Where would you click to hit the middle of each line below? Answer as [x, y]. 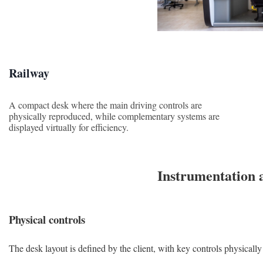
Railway [29, 73]
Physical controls [47, 220]
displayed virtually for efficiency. [69, 127]
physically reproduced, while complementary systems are [114, 116]
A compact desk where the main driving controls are [105, 104]
